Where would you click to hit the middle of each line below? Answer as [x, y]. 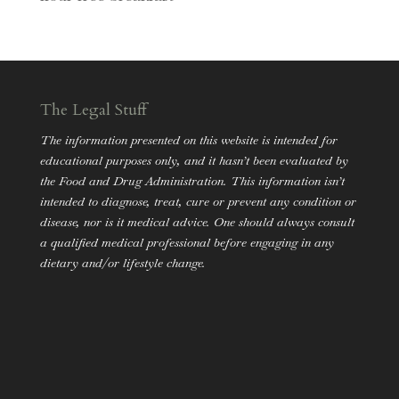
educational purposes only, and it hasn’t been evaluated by [194, 160]
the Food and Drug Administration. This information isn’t [192, 180]
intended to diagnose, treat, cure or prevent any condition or [198, 201]
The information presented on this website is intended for [188, 139]
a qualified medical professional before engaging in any [187, 242]
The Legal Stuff [93, 110]
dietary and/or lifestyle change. [122, 262]
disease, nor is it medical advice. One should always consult [197, 221]
